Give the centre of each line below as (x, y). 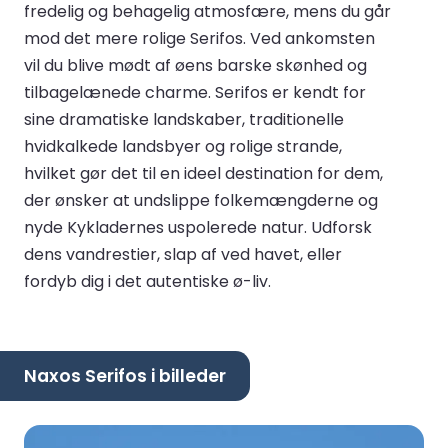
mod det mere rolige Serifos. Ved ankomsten (199, 39)
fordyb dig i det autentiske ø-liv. (147, 282)
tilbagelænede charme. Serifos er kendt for (195, 93)
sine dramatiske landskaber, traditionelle (184, 120)
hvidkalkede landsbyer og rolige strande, (183, 147)
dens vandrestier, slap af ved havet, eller (183, 255)
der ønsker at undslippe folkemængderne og (201, 201)
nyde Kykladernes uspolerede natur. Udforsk (198, 228)
